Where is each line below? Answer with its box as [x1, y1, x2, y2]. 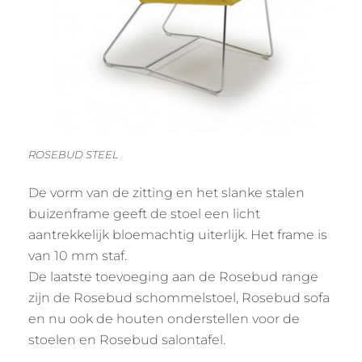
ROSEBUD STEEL [28, 147, 119, 161]
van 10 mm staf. [28, 247, 127, 263]
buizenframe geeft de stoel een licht [28, 205, 260, 221]
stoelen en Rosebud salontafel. [28, 331, 225, 347]
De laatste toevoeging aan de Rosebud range [28, 268, 318, 284]
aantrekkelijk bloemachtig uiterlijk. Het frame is [28, 226, 327, 242]
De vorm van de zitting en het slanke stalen [28, 184, 305, 200]
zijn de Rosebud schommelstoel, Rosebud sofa [28, 289, 330, 305]
